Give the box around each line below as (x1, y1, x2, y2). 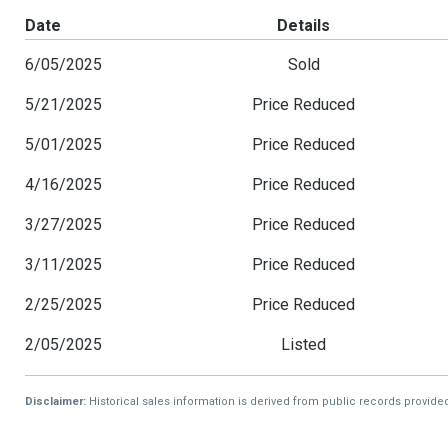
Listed (281, 335, 327, 355)
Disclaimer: (25, 395, 86, 409)
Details (277, 16, 331, 36)
